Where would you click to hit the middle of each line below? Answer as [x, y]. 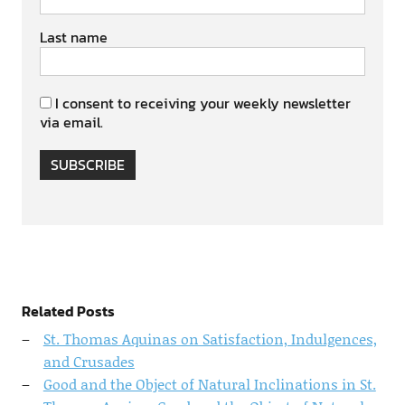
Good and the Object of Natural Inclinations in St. [209, 384]
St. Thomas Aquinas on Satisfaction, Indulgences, [210, 339]
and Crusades [89, 361]
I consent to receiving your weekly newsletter [202, 103]
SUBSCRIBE [87, 165]
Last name [73, 37]
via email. [71, 122]
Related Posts [68, 311]
